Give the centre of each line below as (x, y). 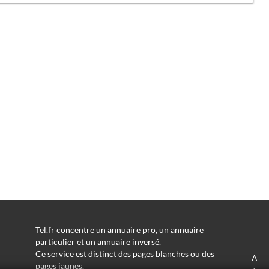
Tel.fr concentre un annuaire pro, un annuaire (119, 229)
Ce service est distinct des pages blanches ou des (125, 253)
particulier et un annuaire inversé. (98, 241)
